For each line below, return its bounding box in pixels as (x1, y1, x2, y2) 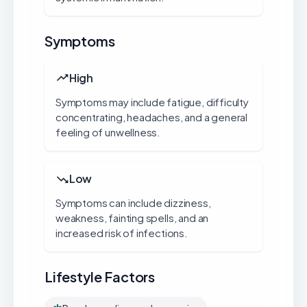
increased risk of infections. (56, 226, 188, 239)
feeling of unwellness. (56, 125, 161, 138)
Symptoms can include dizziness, (56, 196, 211, 209)
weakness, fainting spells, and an (56, 211, 209, 224)
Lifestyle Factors (45, 268, 156, 285)
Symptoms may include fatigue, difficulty (56, 95, 249, 108)
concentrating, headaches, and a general (56, 110, 248, 123)
